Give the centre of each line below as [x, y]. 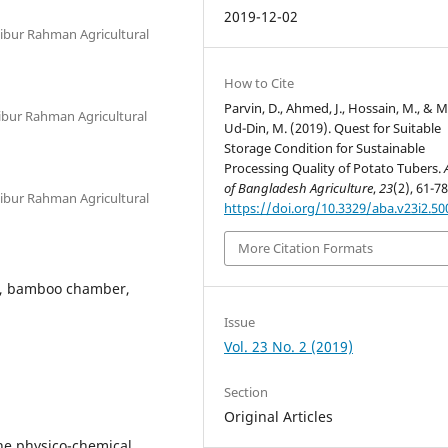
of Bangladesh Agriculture [299, 188]
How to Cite [259, 83]
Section [246, 391]
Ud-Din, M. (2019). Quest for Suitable [333, 128]
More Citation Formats [306, 248]
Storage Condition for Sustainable [325, 148]
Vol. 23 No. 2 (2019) [289, 346]
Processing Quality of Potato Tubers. [334, 168]
